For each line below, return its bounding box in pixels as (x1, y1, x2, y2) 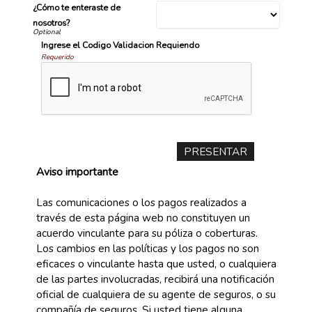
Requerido (41, 52, 74, 62)
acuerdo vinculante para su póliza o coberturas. (36, 226, 258, 240)
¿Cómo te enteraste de (32, 2, 120, 13)
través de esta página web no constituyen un (36, 210, 250, 225)
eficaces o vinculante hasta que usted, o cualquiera (36, 256, 276, 271)
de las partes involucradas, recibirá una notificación (36, 272, 274, 286)
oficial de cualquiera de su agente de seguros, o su (36, 287, 276, 302)
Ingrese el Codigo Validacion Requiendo (41, 40, 199, 51)
